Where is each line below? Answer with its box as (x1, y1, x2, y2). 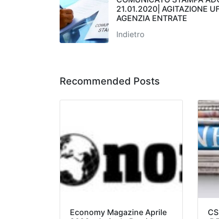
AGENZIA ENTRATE (116, 13, 187, 23)
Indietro (116, 30, 144, 40)
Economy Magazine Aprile (70, 207, 167, 218)
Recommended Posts (60, 75, 160, 88)
